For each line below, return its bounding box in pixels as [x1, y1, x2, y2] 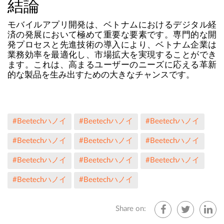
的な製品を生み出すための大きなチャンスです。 [7, 70, 194, 79]
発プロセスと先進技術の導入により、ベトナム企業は [7, 40, 216, 49]
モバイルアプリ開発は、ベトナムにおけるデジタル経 [7, 20, 216, 29]
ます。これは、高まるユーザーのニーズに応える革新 [7, 60, 216, 69]
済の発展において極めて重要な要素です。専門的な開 [7, 30, 216, 39]
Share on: [115, 205, 146, 213]
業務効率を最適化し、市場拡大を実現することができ [7, 50, 216, 59]
